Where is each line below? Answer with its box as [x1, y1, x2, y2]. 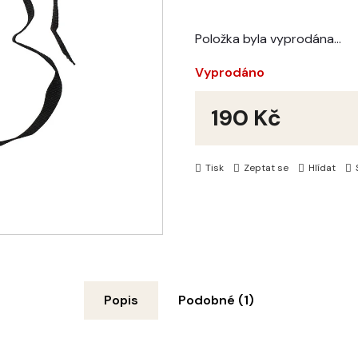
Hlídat [308, 161, 336, 174]
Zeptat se [244, 161, 288, 174]
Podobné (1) [178, 292, 254, 309]
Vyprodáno [195, 64, 265, 81]
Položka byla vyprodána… [195, 30, 341, 47]
